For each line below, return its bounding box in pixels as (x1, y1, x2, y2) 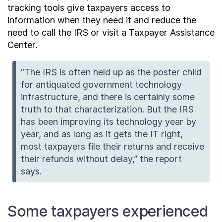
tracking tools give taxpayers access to (7, 2, 170, 13)
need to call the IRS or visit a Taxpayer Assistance (7, 27, 215, 38)
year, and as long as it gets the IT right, (21, 129, 183, 139)
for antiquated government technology (21, 79, 182, 90)
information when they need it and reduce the (7, 15, 196, 25)
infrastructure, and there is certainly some (21, 92, 195, 102)
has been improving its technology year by (21, 116, 197, 127)
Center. (7, 40, 37, 50)
